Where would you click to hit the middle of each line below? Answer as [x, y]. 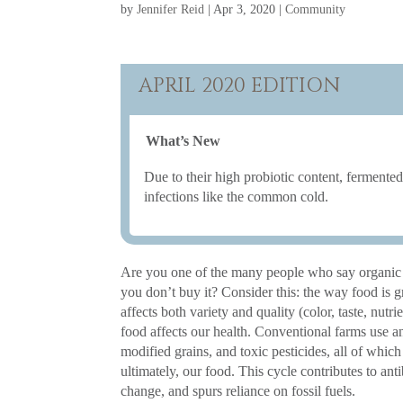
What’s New [184, 140]
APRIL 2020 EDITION [240, 85]
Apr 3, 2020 [245, 9]
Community [316, 9]
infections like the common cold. [237, 196]
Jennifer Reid [171, 9]
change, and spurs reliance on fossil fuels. [238, 390]
